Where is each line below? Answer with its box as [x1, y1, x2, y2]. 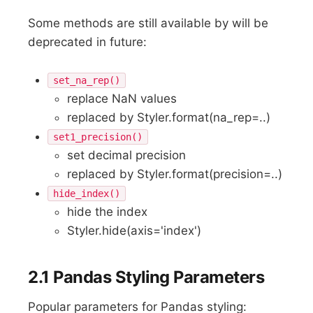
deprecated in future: [28, 35, 147, 50]
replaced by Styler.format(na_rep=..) [67, 110, 271, 125]
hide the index [67, 205, 148, 219]
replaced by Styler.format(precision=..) [67, 167, 283, 182]
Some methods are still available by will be [28, 16, 269, 31]
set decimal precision [67, 148, 187, 163]
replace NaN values [67, 92, 177, 106]
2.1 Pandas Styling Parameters [28, 267, 265, 288]
